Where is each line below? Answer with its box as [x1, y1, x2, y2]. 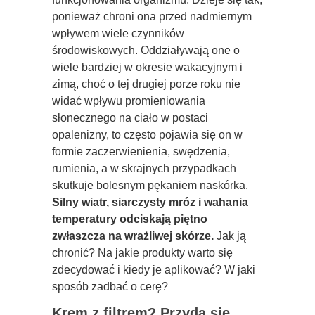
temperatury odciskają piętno [52, 212, 207, 225]
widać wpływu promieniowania [52, 94, 205, 107]
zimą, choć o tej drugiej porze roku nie [52, 77, 240, 90]
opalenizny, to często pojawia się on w [52, 128, 243, 141]
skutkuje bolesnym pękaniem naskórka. [52, 179, 248, 191]
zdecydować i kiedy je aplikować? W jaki [52, 263, 255, 276]
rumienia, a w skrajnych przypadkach [52, 162, 236, 174]
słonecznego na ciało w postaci [52, 111, 208, 124]
